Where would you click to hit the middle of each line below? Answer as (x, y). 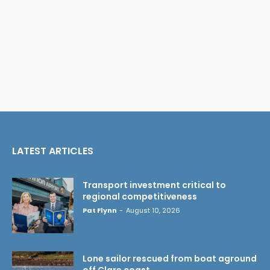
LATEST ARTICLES (53, 151)
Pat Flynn (100, 210)
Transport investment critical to (154, 185)
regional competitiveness (140, 196)
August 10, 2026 (153, 210)
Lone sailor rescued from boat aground (170, 258)
